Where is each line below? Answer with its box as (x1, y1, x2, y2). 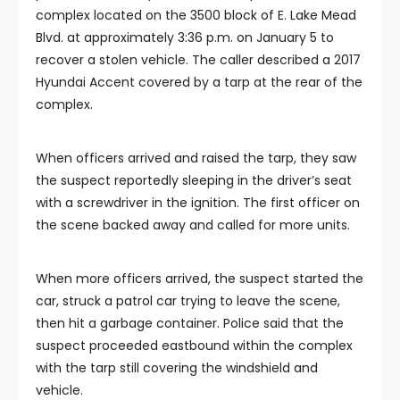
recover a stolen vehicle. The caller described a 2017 (36, 50, 361, 69)
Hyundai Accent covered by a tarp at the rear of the (36, 72, 362, 91)
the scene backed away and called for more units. (36, 215, 350, 234)
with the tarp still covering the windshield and (36, 358, 318, 377)
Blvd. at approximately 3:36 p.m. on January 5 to (36, 28, 334, 46)
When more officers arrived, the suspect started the (36, 269, 363, 287)
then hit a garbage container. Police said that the (36, 313, 344, 332)
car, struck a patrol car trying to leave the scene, (36, 291, 340, 310)
